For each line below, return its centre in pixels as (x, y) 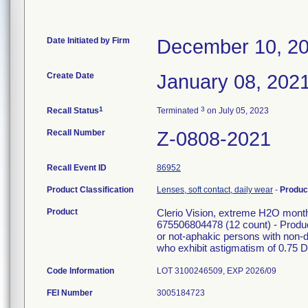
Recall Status (73, 111)
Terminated (179, 111)
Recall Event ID (77, 168)
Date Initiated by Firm (88, 41)
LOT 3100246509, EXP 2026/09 (217, 271)
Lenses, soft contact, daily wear (215, 190)
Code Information (80, 271)
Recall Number (76, 133)
